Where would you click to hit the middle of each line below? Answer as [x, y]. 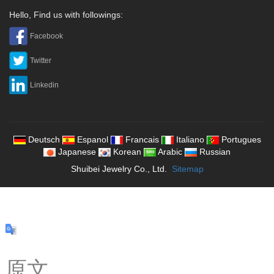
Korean [127, 152]
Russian [215, 152]
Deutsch [44, 139]
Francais [142, 139]
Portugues [241, 139]
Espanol [92, 139]
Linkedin [44, 85]
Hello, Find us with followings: [66, 15]
